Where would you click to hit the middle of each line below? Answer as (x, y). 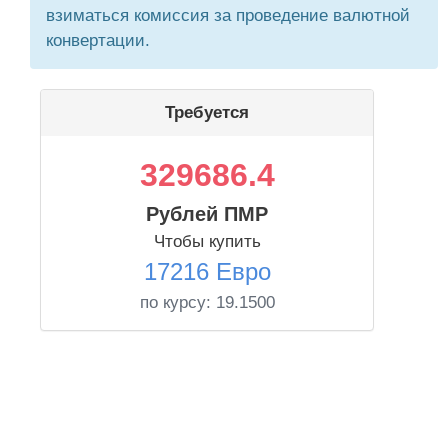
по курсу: (177, 302)
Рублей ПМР (207, 214)
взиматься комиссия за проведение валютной (228, 15)
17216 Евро (207, 271)
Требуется (207, 112)
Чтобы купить (207, 241)
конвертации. (98, 40)
